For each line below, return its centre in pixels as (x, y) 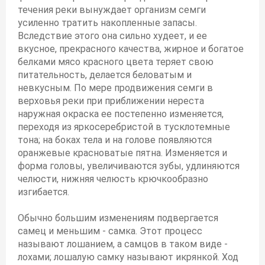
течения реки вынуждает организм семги (112, 10)
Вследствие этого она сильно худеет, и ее (112, 36)
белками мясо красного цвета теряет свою (116, 62)
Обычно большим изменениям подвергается (118, 218)
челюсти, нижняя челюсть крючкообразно (113, 179)
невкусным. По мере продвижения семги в (115, 88)
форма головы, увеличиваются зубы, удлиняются (129, 166)
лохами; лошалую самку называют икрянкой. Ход (128, 257)
